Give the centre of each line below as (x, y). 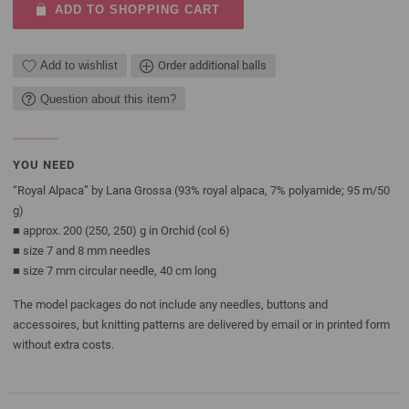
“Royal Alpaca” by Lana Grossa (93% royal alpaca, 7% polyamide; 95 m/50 (201, 191)
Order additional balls (212, 66)
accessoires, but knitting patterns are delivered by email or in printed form (201, 325)
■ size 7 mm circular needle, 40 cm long (115, 271)
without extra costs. (63, 345)
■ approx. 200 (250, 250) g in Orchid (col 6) (121, 231)
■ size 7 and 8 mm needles (82, 251)
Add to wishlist (79, 66)
